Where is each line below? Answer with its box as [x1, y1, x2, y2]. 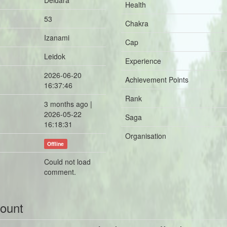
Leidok [44, 51, 65, 61]
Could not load [44, 157, 91, 167]
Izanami [44, 32, 69, 43]
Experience [125, 56, 161, 66]
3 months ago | [44, 99, 92, 109]
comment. [44, 167, 76, 177]
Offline [47, 140, 64, 147]
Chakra [125, 18, 148, 28]
